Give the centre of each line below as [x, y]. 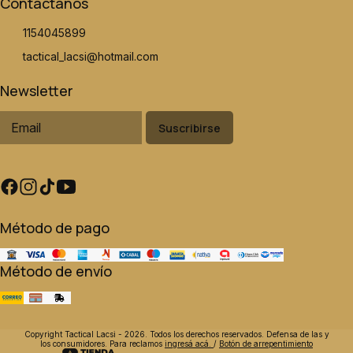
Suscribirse [190, 128]
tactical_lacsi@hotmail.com [91, 57]
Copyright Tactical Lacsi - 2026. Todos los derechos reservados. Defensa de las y [176, 334]
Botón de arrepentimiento [266, 343]
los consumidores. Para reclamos [102, 343]
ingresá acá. [189, 343]
